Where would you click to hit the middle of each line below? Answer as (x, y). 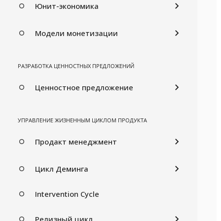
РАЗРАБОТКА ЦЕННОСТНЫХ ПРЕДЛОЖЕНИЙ (76, 66)
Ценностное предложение (84, 87)
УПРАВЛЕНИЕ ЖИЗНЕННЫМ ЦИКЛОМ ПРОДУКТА (82, 120)
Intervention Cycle (67, 194)
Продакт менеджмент (76, 141)
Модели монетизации (76, 33)
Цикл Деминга (62, 168)
